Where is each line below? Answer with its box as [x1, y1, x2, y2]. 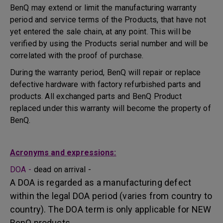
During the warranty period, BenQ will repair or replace [10, 68, 201, 77]
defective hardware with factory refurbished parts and [10, 80, 201, 89]
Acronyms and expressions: [10, 148, 116, 157]
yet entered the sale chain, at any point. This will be [10, 27, 192, 36]
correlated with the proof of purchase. [10, 51, 144, 60]
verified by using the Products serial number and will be [10, 39, 209, 48]
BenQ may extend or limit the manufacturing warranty [10, 3, 197, 12]
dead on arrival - [33, 165, 91, 174]
